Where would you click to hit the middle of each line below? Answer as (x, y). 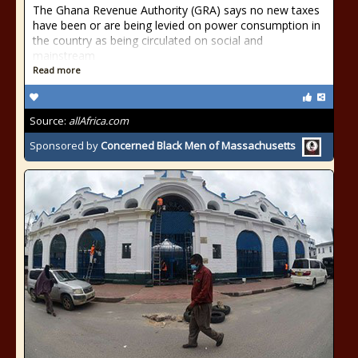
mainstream (64, 56)
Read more (57, 70)
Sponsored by (65, 146)
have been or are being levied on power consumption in (177, 25)
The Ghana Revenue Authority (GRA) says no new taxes (176, 10)
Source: (49, 121)
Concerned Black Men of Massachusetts (198, 146)
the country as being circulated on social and (148, 40)
